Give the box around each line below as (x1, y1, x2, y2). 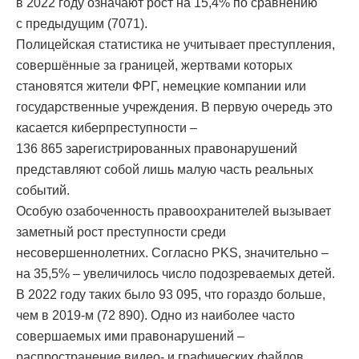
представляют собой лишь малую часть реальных (16, 163, 313, 177)
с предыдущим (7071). (16, 17, 147, 31)
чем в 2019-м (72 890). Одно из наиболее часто (16, 309, 295, 323)
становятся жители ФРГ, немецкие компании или (16, 79, 306, 94)
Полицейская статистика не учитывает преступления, (16, 38, 335, 52)
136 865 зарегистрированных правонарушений (16, 142, 297, 156)
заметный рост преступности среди (16, 225, 226, 240)
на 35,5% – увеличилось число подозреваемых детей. (16, 267, 335, 281)
